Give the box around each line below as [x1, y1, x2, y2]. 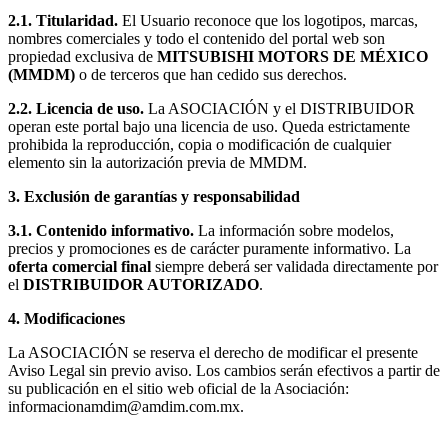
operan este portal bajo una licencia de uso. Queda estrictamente [8, 118, 410, 135]
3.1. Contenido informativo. [8, 222, 194, 239]
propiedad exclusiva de [8, 48, 157, 65]
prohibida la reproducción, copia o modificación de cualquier [8, 136, 391, 153]
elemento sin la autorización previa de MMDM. [8, 154, 307, 171]
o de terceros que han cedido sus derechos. [75, 66, 347, 83]
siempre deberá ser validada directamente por [151, 258, 438, 275]
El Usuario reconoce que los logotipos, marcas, [118, 12, 418, 29]
